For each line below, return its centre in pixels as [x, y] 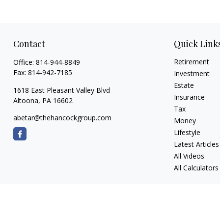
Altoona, [27, 100]
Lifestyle [187, 132]
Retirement [192, 62]
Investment [192, 73]
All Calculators [196, 168]
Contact [29, 44]
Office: [24, 62]
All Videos [189, 156]
